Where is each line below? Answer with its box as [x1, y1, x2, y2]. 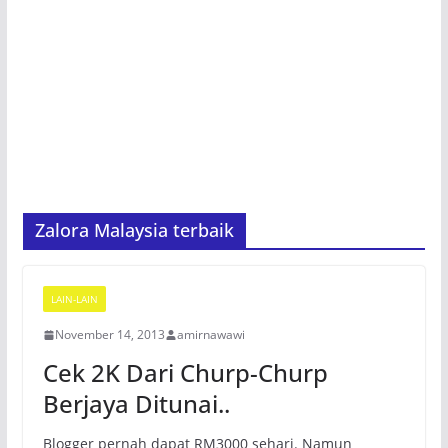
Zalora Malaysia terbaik [34, 218, 234, 242]
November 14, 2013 [54, 326, 165, 343]
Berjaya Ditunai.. [42, 387, 230, 420]
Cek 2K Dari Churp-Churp [42, 356, 328, 389]
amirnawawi [176, 326, 245, 343]
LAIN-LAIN [50, 292, 98, 306]
